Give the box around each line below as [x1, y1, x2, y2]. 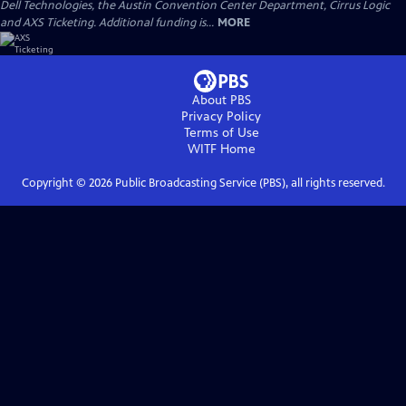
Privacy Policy [181, 108, 261, 124]
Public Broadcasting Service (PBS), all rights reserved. [111, 175, 385, 190]
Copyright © [21, 175, 89, 190]
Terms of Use [183, 124, 259, 140]
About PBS [191, 92, 251, 108]
